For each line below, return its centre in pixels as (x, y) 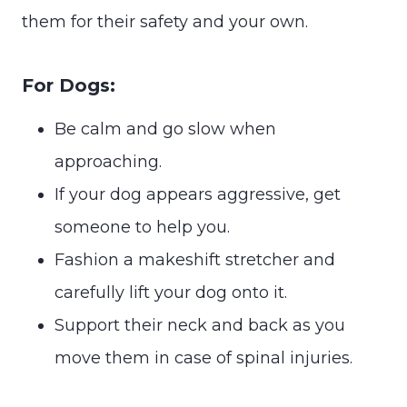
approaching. (108, 161)
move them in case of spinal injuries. (203, 357)
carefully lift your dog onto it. (171, 292)
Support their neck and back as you (200, 325)
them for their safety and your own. (165, 21)
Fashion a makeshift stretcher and (195, 259)
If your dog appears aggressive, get (198, 194)
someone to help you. (142, 227)
